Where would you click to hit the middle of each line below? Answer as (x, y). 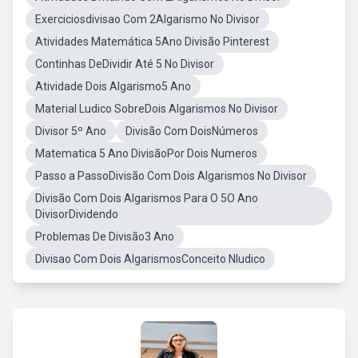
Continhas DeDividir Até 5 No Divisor (125, 64)
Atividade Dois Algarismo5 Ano (113, 86)
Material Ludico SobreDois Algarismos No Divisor (157, 109)
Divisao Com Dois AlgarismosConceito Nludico (150, 259)
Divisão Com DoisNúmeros (192, 131)
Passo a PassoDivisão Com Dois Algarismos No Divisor (171, 176)
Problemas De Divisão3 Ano (105, 237)
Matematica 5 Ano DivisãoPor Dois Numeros (146, 153)
